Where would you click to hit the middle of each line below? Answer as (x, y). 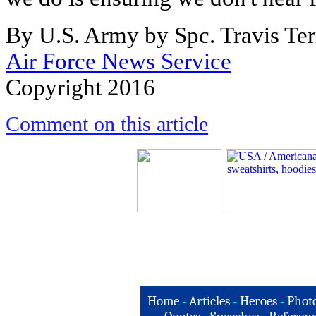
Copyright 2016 (80, 87)
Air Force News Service (119, 61)
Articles (209, 301)
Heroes (259, 301)
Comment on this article (107, 124)
